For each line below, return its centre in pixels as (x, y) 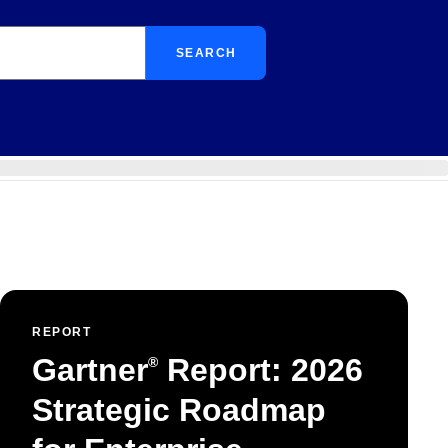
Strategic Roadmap (179, 410)
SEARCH (206, 53)
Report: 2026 (260, 370)
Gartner (90, 370)
